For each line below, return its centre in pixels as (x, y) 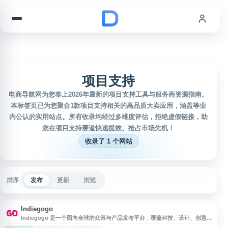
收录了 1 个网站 (108, 141)
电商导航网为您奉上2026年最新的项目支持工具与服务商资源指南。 (108, 94)
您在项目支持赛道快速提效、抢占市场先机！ (108, 128)
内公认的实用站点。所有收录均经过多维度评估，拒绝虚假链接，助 (108, 117)
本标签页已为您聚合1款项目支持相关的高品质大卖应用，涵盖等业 (108, 106)
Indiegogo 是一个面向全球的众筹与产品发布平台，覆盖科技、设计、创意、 (117, 218)
